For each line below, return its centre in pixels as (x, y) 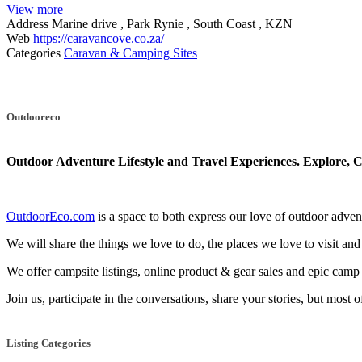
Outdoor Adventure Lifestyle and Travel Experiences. (153, 162)
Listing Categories (48, 343)
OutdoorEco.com (51, 217)
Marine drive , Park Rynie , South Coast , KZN (172, 23)
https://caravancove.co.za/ (99, 38)
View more (35, 9)
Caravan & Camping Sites (130, 53)
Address (27, 23)
